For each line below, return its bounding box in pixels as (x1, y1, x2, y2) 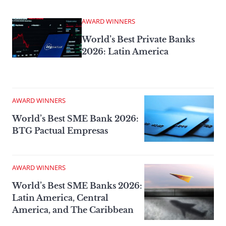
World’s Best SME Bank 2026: (12, 114, 139, 124)
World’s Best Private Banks (82, 34, 195, 45)
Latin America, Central (12, 193, 108, 203)
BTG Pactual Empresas (12, 126, 108, 136)
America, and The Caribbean (12, 205, 134, 215)
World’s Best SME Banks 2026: (12, 181, 142, 191)
